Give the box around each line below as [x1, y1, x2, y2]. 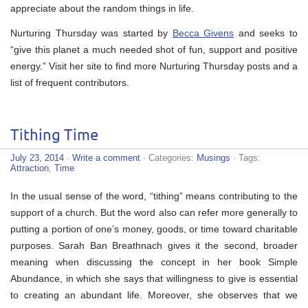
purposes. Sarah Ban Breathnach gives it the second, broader [10, 239, 298, 251]
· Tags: [230, 152, 261, 163]
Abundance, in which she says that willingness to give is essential [10, 272, 298, 284]
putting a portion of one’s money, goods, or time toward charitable [10, 223, 298, 234]
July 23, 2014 [10, 152, 64, 163]
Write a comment [72, 152, 140, 163]
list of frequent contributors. [10, 76, 129, 88]
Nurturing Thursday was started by [10, 27, 173, 38]
